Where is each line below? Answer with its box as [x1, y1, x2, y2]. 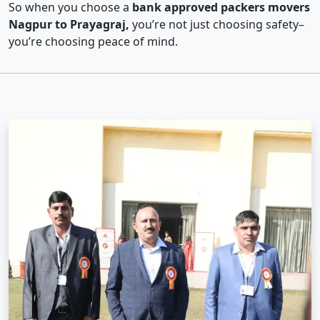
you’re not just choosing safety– [129, 16, 304, 33]
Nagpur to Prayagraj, [9, 16, 129, 33]
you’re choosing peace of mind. [9, 34, 178, 50]
